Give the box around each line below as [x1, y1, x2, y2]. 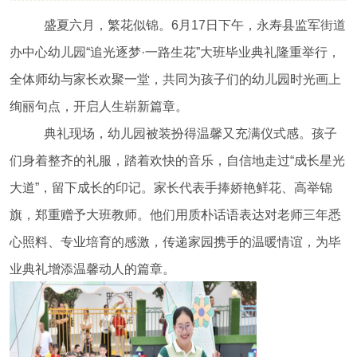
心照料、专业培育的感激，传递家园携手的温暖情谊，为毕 [9, 235, 341, 249]
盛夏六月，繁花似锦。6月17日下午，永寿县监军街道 [43, 18, 346, 33]
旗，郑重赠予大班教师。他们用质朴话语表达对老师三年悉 [9, 208, 341, 222]
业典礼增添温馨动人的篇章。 [9, 262, 175, 277]
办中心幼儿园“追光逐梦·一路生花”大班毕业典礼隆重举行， [9, 45, 340, 60]
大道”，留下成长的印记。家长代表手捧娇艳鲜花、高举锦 [9, 181, 332, 195]
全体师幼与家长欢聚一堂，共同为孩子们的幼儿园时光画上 [9, 73, 341, 87]
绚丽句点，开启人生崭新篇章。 [9, 100, 188, 114]
